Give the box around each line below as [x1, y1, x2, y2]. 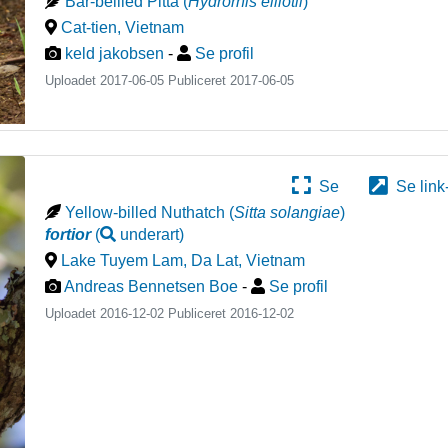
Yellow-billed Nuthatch [65, 203, 226, 221]
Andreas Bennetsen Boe [64, 277, 239, 295]
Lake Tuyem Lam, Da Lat [61, 251, 239, 269]
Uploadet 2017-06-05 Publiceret [45, 73, 231, 89]
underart [120, 225, 180, 243]
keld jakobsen [65, 45, 165, 63]
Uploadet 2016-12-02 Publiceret [45, 305, 231, 321]
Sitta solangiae [234, 203, 341, 221]
